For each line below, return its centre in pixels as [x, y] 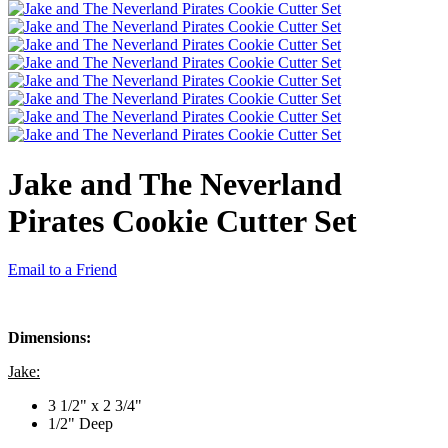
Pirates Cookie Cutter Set [182, 220]
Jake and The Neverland [175, 183]
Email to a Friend [62, 270]
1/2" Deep [80, 424]
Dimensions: [49, 338]
